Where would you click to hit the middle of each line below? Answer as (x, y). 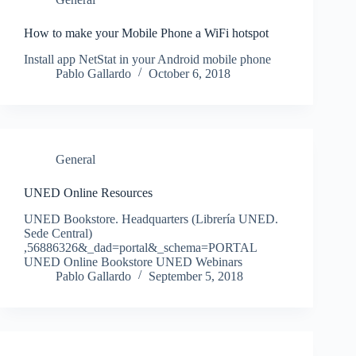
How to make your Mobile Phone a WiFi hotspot (146, 33)
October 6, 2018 (190, 73)
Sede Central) (58, 233)
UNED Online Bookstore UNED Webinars (133, 261)
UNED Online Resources (88, 192)
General (75, 159)
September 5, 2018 (196, 276)
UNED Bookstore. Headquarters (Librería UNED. (151, 219)
